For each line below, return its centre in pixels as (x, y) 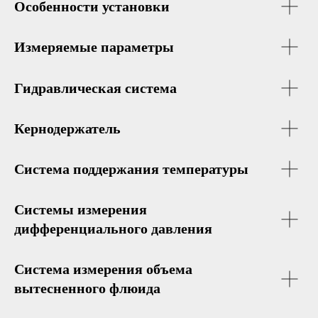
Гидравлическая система (95, 88)
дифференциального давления (113, 229)
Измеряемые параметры (94, 47)
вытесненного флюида (87, 288)
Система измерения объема (103, 269)
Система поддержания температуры (131, 169)
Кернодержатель (67, 128)
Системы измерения (81, 209)
